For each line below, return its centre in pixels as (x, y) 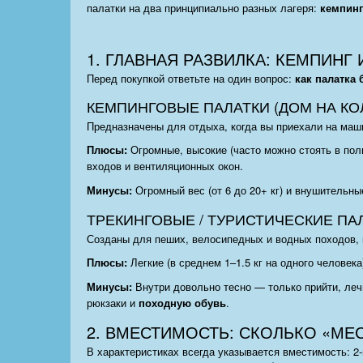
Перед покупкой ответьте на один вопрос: (191, 79)
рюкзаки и (113, 303)
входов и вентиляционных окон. (165, 166)
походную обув (179, 303)
